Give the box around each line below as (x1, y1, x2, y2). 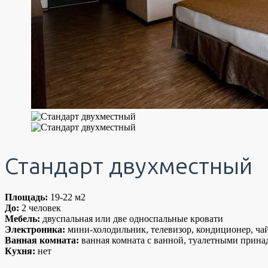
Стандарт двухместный (5, 152, 252, 180)
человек (26, 203, 61, 214)
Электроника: (5, 224, 68, 235)
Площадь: (5, 192, 50, 203)
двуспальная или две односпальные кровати (42, 214, 223, 224)
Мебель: (5, 214, 42, 224)
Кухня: (5, 246, 38, 257)
